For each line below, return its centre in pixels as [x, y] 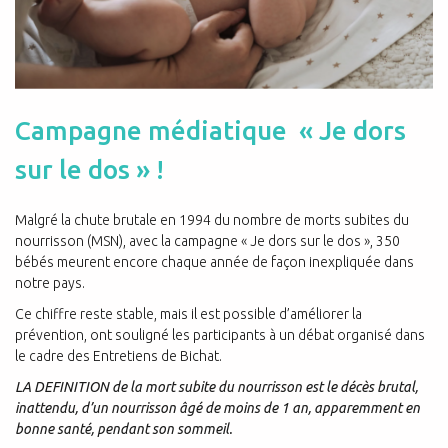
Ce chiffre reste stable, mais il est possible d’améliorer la [188, 314]
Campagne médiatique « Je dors [210, 130]
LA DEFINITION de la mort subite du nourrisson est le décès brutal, [216, 387]
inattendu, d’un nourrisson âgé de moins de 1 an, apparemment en [217, 408]
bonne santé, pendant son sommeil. [123, 429]
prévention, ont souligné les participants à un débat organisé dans [220, 335]
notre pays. [50, 283]
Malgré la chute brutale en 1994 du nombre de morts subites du [212, 220]
